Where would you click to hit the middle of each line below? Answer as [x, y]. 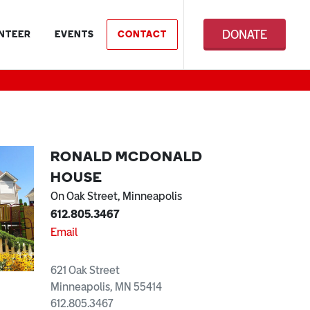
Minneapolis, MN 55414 [106, 287]
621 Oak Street [85, 270]
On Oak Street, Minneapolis [116, 196]
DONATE [245, 35]
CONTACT [142, 34]
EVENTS [74, 34]
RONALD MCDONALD [127, 156]
